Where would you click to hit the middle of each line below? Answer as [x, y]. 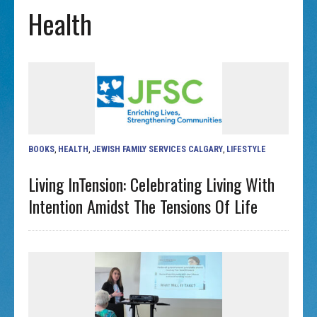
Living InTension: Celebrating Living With [152, 184]
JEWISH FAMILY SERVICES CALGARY [158, 149]
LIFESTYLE [247, 149]
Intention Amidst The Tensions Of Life [143, 206]
